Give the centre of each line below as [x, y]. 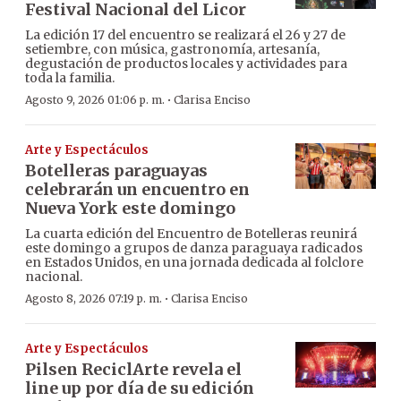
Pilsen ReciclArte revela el [133, 370]
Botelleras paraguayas [116, 171]
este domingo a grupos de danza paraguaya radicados [194, 248]
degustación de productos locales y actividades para [186, 64]
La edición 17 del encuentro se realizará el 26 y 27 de [185, 35]
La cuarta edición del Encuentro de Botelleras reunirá [191, 234]
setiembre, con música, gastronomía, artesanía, [172, 50]
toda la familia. [70, 78]
